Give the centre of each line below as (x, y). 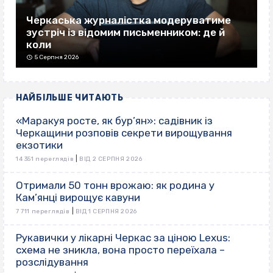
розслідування (52, 262)
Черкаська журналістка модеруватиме (129, 20)
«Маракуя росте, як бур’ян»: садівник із (114, 121)
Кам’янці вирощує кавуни (78, 198)
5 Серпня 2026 (57, 58)
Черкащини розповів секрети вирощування (124, 133)
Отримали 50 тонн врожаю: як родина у (115, 186)
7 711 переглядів (43, 212)
